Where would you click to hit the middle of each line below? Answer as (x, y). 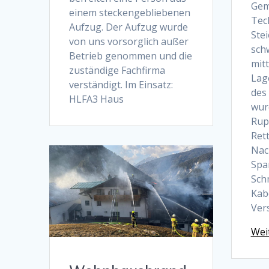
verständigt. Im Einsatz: (121, 84)
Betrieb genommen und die (131, 56)
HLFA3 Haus (97, 99)
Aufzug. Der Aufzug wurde (129, 27)
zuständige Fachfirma (117, 70)
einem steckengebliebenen (130, 12)
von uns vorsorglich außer (129, 41)
